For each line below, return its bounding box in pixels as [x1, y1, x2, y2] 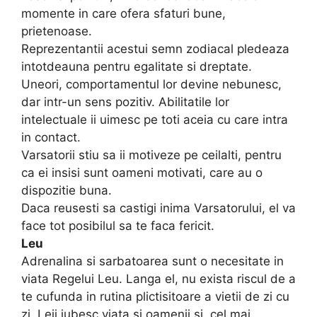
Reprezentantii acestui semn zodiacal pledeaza [21, 42, 289, 57]
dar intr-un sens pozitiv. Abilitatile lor [21, 95, 229, 110]
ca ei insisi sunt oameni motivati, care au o [21, 166, 263, 180]
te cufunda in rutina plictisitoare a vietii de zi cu [21, 289, 289, 304]
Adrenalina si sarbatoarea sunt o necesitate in [21, 254, 284, 269]
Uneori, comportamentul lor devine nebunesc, [21, 77, 282, 92]
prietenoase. [21, 24, 92, 39]
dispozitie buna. [21, 183, 112, 198]
